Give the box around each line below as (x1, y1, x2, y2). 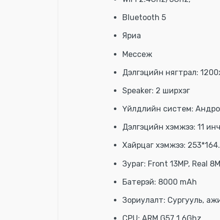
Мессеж (122, 49, 152, 59)
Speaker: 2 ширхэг (122, 85, 190, 95)
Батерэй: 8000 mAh (122, 177, 197, 187)
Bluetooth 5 (122, 13, 166, 23)
